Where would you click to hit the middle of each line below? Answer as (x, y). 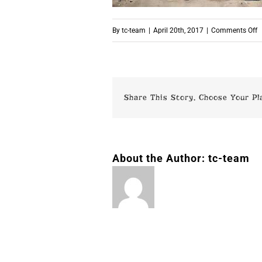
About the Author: (160, 158)
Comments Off (234, 30)
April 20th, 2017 (178, 30)
